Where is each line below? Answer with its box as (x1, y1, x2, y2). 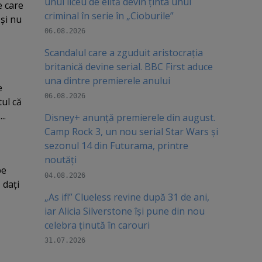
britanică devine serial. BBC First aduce (44, 60, 213, 74)
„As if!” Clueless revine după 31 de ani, (44, 190, 209, 204)
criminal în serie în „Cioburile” (44, 9, 174, 22)
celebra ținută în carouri (44, 218, 150, 232)
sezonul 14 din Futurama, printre (44, 139, 188, 153)
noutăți (44, 153, 77, 167)
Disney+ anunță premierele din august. (44, 111, 215, 125)
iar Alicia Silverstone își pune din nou (44, 204, 205, 218)
